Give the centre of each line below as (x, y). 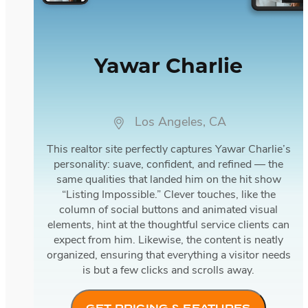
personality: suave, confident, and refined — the (168, 165)
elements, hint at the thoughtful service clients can (168, 225)
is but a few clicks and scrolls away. (168, 271)
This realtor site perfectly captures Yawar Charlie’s (168, 150)
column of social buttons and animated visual (168, 210)
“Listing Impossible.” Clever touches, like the (168, 195)
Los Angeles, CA (180, 122)
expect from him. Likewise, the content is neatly (168, 240)
